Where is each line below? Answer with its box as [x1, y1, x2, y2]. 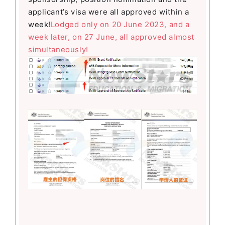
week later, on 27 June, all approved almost [28, 32, 194, 42]
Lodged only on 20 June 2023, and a [50, 20, 190, 30]
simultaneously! [28, 45, 88, 55]
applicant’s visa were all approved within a [28, 7, 189, 17]
